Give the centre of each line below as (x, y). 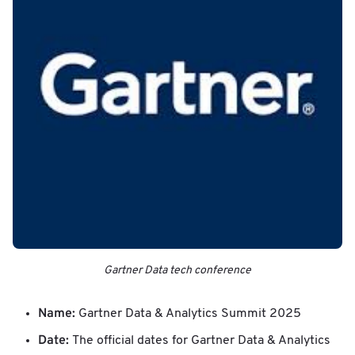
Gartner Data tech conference (177, 270)
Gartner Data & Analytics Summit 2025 (190, 313)
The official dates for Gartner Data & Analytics (201, 340)
